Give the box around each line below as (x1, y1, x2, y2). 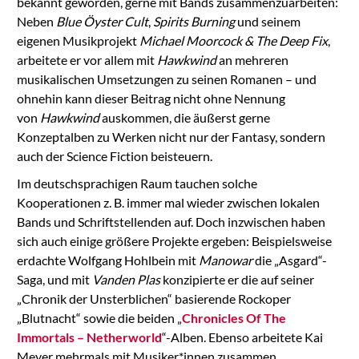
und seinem (234, 13, 301, 29)
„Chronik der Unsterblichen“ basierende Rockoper (16, 290, 291, 306)
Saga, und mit (16, 271, 92, 287)
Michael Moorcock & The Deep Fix (139, 32, 328, 48)
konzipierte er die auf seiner (159, 271, 314, 287)
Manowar (198, 252, 252, 268)
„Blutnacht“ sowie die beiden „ (16, 309, 182, 325)
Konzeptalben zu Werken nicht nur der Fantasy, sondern (16, 128, 325, 144)
